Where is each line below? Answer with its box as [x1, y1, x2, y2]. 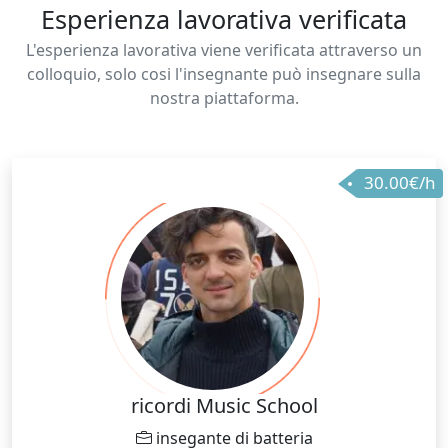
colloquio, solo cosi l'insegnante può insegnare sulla [27, 62, 421, 85]
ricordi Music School [130, 391, 318, 419]
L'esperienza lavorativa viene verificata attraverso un [26, 38, 422, 61]
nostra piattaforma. [149, 86, 299, 109]
